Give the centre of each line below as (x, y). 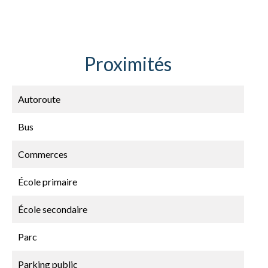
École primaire (48, 182)
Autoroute (39, 99)
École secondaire (53, 209)
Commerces (43, 154)
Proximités (128, 64)
